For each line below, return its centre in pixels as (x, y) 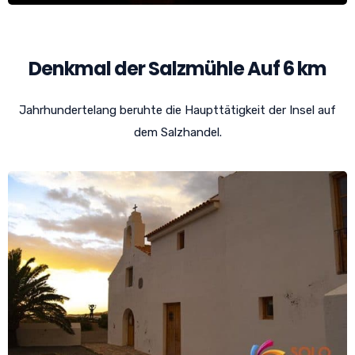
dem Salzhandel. (177, 132)
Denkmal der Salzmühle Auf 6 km (177, 68)
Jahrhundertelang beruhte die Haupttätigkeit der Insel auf (177, 110)
